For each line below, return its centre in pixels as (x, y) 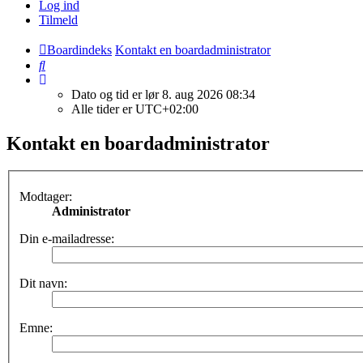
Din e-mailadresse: (67, 239)
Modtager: (46, 196)
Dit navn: (43, 283)
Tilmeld (58, 19)
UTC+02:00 (167, 109)
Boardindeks (79, 49)
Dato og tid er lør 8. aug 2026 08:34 (163, 94)
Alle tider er (103, 109)
